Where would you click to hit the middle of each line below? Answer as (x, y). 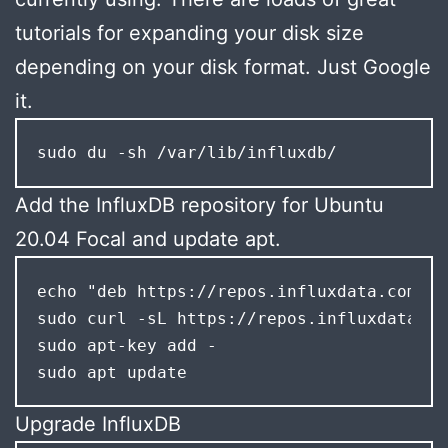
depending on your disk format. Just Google (223, 66)
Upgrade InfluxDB (98, 424)
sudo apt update (111, 372)
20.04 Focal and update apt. (148, 239)
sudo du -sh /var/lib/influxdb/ (186, 153)
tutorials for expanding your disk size (189, 32)
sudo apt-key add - (126, 345)
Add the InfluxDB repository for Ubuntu (199, 205)
